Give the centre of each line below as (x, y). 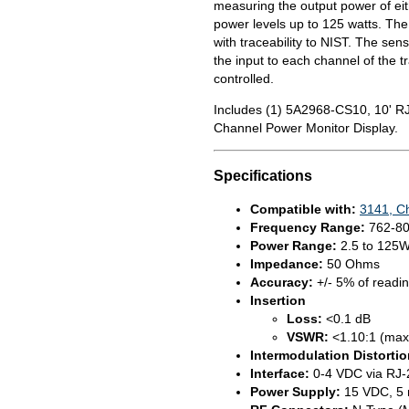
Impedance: (287, 263)
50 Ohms (351, 263)
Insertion (278, 300)
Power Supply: (295, 391)
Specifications (263, 176)
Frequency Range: (308, 227)
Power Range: (294, 245)
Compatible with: (303, 209)
